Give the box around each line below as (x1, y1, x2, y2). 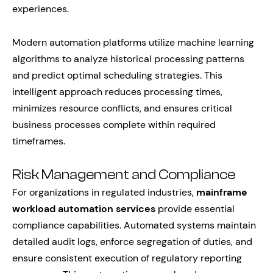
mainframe (196, 186, 247, 199)
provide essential (155, 202, 235, 215)
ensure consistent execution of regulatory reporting (12, 252, 242, 264)
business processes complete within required (12, 118, 216, 131)
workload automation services (12, 202, 155, 215)
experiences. (12, 2, 69, 15)
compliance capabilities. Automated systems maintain (12, 219, 256, 232)
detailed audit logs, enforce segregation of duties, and (12, 235, 252, 248)
